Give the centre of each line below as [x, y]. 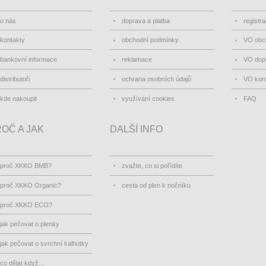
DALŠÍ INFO [136, 129]
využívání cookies [148, 98]
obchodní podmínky [150, 40]
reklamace [137, 60]
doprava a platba [146, 20]
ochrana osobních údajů [156, 79]
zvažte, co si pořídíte [152, 165]
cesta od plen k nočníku [156, 185]
